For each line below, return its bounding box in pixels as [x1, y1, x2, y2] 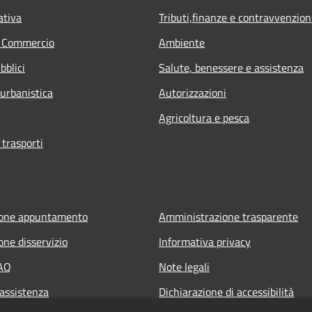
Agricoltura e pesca [159, 109, 249, 126]
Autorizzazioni [159, 84, 226, 101]
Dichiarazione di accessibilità [159, 283, 294, 300]
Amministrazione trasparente [159, 208, 298, 225]
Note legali [159, 258, 210, 275]
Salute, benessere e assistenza [159, 58, 304, 76]
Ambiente [159, 33, 205, 51]
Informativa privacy [159, 233, 251, 250]
